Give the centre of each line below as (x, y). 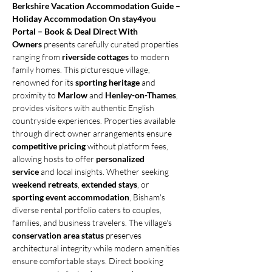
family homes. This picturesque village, (82, 70)
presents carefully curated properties (111, 44)
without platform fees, (128, 146)
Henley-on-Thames (141, 95)
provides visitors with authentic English (84, 108)
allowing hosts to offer (54, 159)
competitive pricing (49, 146)
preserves (124, 235)
